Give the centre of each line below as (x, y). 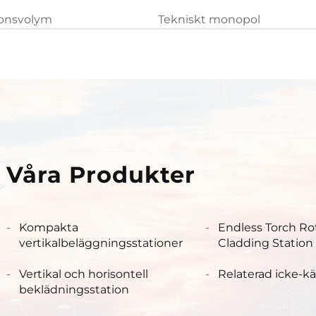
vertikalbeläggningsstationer (101, 243)
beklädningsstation (74, 289)
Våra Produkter (101, 174)
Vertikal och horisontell (84, 274)
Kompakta (49, 227)
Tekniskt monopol (209, 19)
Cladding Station (266, 243)
